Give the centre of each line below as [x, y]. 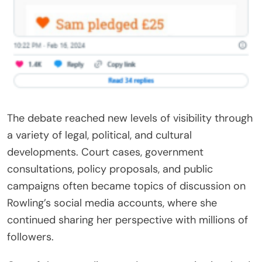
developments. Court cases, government [105, 152]
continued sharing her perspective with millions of [127, 220]
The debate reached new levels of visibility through [130, 118]
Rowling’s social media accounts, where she [112, 203]
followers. [30, 237]
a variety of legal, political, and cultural [99, 135]
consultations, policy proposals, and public [110, 169]
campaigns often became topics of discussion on [126, 186]
